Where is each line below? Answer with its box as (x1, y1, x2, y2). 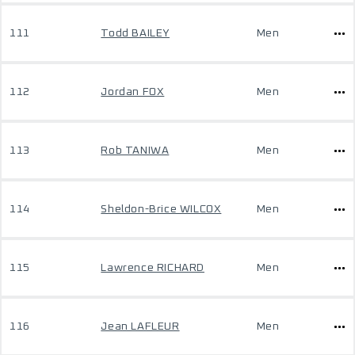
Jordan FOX (101, 86, 165, 97)
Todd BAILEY (101, 28, 170, 39)
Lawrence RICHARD (101, 262, 204, 273)
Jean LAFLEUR (101, 321, 180, 332)
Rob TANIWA (101, 145, 170, 156)
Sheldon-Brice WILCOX (101, 204, 222, 215)
